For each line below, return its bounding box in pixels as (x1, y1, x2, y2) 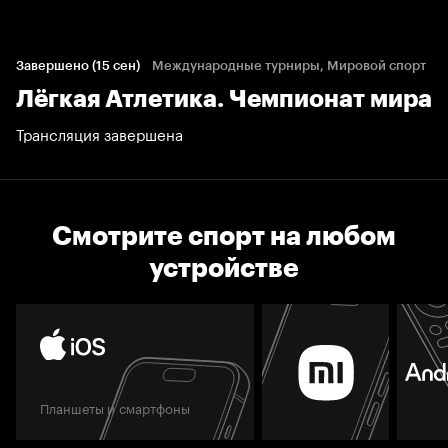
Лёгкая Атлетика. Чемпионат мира (16, 84, 432, 114)
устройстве (149, 252, 299, 285)
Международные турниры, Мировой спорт (152, 58, 426, 74)
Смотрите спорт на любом (52, 220, 396, 253)
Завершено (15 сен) (16, 58, 140, 74)
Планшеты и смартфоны (40, 397, 190, 418)
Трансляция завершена (16, 121, 183, 146)
